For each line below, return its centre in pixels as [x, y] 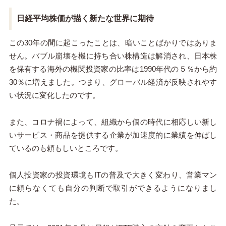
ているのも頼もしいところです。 [66, 148]
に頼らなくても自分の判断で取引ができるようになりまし [113, 188]
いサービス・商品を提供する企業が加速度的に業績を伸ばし [113, 135]
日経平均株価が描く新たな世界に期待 [85, 19]
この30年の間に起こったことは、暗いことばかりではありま [113, 43]
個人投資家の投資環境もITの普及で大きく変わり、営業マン [113, 175]
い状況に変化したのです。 [54, 95]
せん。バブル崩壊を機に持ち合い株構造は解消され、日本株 [113, 56]
